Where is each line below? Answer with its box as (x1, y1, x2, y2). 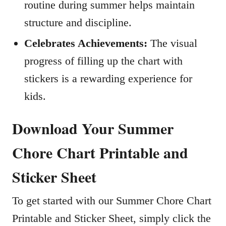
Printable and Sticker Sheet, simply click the (12, 212, 211, 224)
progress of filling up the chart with (24, 54, 183, 67)
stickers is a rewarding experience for (24, 72, 192, 85)
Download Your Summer (12, 117, 174, 139)
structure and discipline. (24, 16, 132, 29)
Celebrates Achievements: (24, 37, 147, 49)
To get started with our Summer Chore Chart (12, 194, 211, 207)
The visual (147, 37, 197, 49)
